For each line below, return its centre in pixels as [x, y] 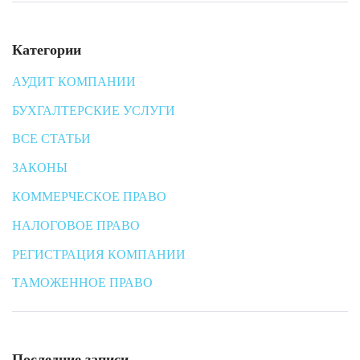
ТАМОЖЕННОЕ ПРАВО [82, 283]
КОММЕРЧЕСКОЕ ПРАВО [89, 197]
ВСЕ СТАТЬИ [51, 139]
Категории [47, 49]
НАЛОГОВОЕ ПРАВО [76, 225]
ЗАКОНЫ [40, 168]
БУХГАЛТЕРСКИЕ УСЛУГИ [94, 110]
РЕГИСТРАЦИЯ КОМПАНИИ [99, 254]
